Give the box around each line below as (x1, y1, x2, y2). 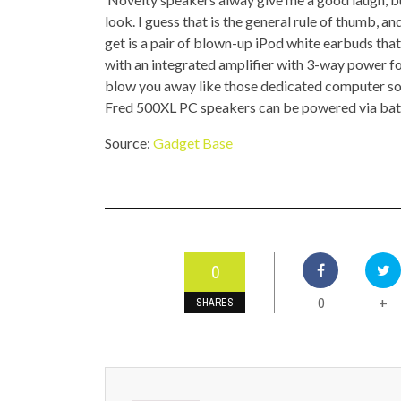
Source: (105, 134, 153, 151)
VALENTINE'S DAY (202, 48, 288, 64)
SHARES (196, 295, 234, 310)
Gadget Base (153, 134, 233, 151)
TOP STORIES (202, 11, 272, 26)
